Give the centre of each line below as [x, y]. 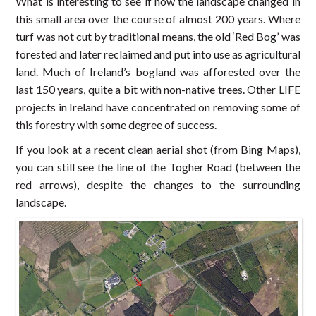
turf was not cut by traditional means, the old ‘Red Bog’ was [158, 37]
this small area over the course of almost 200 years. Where [158, 19]
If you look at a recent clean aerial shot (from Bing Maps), [158, 150]
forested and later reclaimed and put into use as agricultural [158, 54]
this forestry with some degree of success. [116, 125]
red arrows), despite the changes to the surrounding [158, 185]
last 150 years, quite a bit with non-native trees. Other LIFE [158, 90]
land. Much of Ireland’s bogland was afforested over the [158, 72]
